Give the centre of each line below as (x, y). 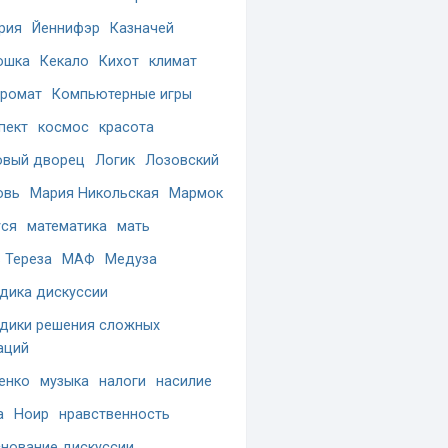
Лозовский (182, 160)
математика (67, 226)
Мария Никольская (94, 193)
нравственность (114, 414)
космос (63, 127)
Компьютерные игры (122, 94)
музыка (64, 381)
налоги (122, 381)
